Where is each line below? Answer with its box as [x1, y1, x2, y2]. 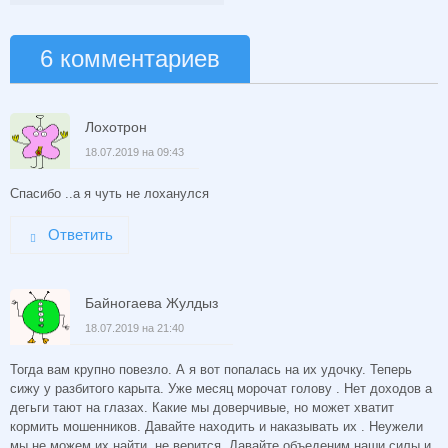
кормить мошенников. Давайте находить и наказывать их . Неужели [10, 419, 423, 435]
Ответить [48, 226, 113, 244]
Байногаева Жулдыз [85, 295, 218, 312]
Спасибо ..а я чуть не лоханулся [10, 186, 209, 202]
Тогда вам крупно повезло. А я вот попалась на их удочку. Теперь [10, 362, 412, 378]
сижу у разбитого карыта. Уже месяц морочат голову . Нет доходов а [10, 381, 432, 397]
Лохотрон [85, 119, 147, 136]
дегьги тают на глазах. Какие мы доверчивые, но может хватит [10, 400, 394, 416]
